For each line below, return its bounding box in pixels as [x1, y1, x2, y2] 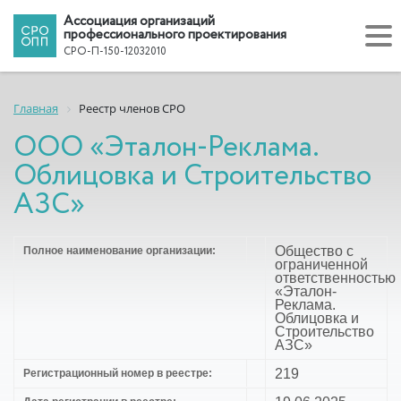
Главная [13, 100, 58, 116]
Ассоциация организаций [64, 11, 215, 31]
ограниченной [275, 256, 368, 272]
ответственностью [275, 269, 396, 286]
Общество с [275, 243, 354, 259]
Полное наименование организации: [23, 243, 216, 257]
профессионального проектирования [64, 24, 286, 45]
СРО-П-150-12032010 [64, 43, 166, 59]
